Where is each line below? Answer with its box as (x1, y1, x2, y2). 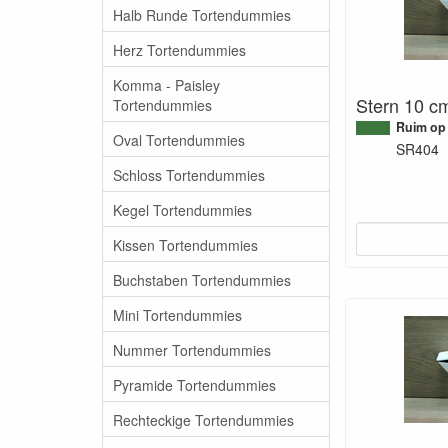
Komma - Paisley (113, 74, 220, 95)
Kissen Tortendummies (113, 234, 258, 255)
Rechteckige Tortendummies (113, 409, 294, 430)
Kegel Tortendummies (113, 199, 252, 220)
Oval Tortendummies (113, 129, 245, 150)
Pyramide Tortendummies (113, 374, 276, 395)
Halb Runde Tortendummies (113, 4, 291, 25)
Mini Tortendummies (113, 304, 242, 325)
